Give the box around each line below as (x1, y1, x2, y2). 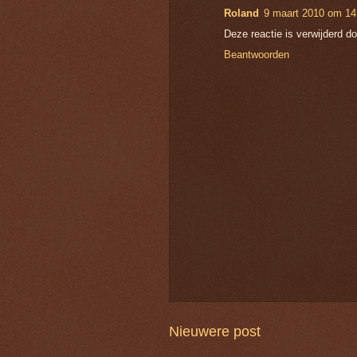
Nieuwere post (169, 324, 261, 340)
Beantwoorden (224, 48, 289, 61)
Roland (224, 6, 259, 19)
